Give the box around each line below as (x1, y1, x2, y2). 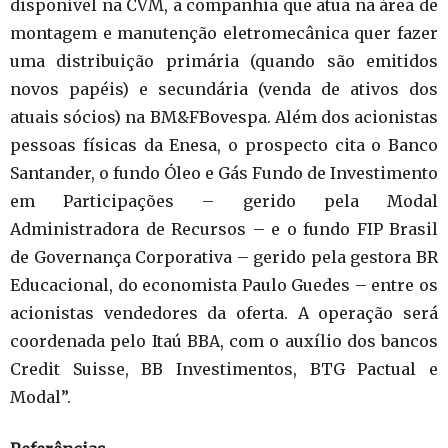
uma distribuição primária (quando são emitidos (10, 51, 438, 72)
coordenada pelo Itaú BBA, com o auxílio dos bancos (10, 331, 438, 352)
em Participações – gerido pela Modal (10, 191, 438, 212)
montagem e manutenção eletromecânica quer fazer (10, 23, 438, 44)
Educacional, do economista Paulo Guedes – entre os (10, 275, 438, 296)
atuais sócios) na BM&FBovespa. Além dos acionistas (10, 107, 438, 128)
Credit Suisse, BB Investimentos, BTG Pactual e (10, 359, 438, 380)
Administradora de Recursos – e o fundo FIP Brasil (10, 219, 438, 240)
